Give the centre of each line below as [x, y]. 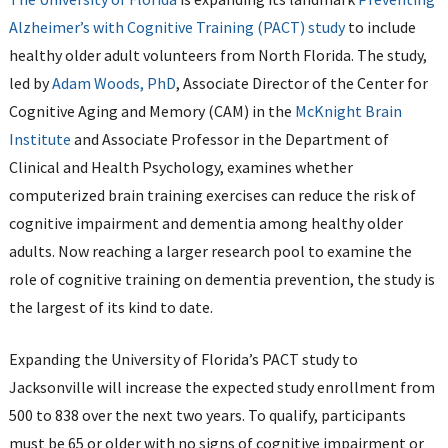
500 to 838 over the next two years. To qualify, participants [207, 414]
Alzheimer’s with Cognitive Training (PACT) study [176, 26]
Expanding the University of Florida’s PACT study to [183, 358]
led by [30, 82]
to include [380, 26]
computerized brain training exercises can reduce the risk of [212, 194]
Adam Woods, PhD [113, 82]
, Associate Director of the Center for [301, 82]
